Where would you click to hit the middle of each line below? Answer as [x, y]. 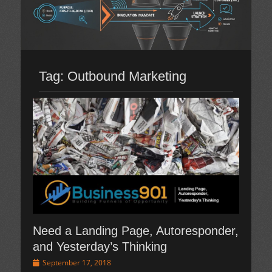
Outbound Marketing [127, 76]
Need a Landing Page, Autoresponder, [136, 231]
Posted [44, 262]
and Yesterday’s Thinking [100, 247]
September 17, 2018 [77, 263]
